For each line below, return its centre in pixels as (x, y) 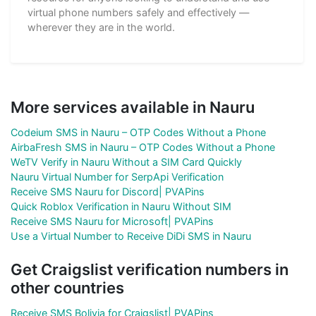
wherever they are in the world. (101, 28)
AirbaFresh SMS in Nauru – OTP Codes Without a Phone (143, 147)
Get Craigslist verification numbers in (150, 270)
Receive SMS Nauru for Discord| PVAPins (108, 192)
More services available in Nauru (133, 108)
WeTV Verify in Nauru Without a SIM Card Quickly (126, 162)
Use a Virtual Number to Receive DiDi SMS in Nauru (131, 236)
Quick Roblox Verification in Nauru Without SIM (121, 207)
